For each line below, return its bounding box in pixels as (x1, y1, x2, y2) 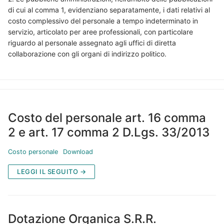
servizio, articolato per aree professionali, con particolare (8, 27, 193, 36)
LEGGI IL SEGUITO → (17, 167, 86, 175)
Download (62, 147, 93, 155)
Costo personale (8, 147, 58, 155)
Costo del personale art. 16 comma (8, 110, 206, 125)
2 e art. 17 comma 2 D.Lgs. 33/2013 (8, 124, 209, 139)
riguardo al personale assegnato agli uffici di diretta (8, 38, 176, 47)
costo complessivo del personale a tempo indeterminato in (8, 16, 198, 25)
